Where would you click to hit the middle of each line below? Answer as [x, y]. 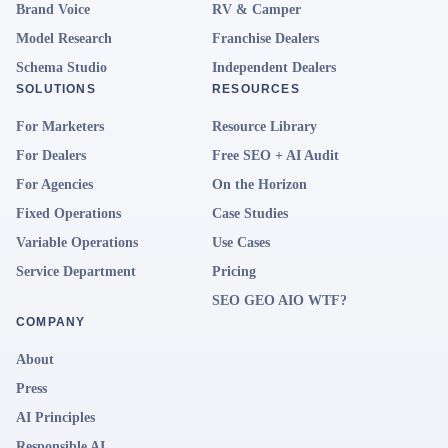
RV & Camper [256, 9]
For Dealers [51, 155]
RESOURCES [256, 89]
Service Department [76, 271]
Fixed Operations [68, 213]
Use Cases [241, 242]
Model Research [64, 38]
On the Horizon [259, 184]
